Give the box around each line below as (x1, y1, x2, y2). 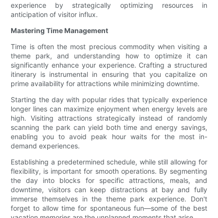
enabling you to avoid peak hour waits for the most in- (11, 132, 207, 141)
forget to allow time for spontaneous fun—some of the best (11, 204, 207, 213)
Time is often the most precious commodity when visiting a (11, 42, 207, 51)
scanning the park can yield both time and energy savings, (11, 123, 207, 132)
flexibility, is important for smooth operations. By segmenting (11, 167, 207, 176)
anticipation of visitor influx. (11, 10, 98, 19)
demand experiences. (11, 142, 80, 150)
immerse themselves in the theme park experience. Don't (11, 195, 207, 203)
